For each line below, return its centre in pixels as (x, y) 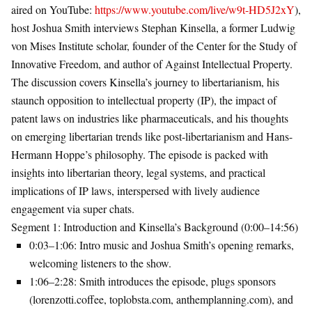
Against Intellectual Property (227, 64)
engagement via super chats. (73, 209)
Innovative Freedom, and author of (88, 64)
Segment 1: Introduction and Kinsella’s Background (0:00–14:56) (155, 227)
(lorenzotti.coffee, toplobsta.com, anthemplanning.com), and (161, 299)
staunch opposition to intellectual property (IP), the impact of (144, 100)
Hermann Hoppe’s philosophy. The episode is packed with (140, 154)
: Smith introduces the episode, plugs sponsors (175, 281)
